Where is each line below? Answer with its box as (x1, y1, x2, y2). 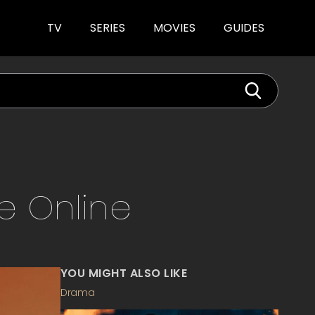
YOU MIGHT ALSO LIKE (60, 265, 188, 281)
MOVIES (153, 20, 195, 36)
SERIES (90, 20, 125, 36)
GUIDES (224, 20, 264, 36)
